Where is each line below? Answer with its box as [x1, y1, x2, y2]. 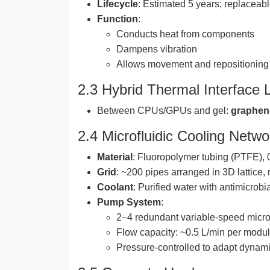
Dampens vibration [116, 43, 197, 54]
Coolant [97, 181, 133, 192]
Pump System [97, 196, 161, 207]
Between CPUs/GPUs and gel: [97, 105, 231, 116]
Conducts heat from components [116, 28, 254, 39]
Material [97, 151, 133, 162]
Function [97, 13, 138, 24]
